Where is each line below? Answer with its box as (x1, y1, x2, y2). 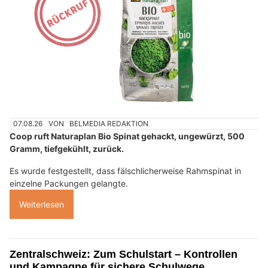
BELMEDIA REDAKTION (69, 119, 149, 129)
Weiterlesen (19, 199, 64, 210)
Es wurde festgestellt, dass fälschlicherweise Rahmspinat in (10, 166, 241, 176)
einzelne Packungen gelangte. (10, 178, 128, 189)
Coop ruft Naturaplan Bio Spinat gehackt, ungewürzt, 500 (10, 131, 245, 142)
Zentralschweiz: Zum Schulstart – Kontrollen (10, 248, 237, 261)
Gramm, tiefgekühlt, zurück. (10, 144, 124, 154)
